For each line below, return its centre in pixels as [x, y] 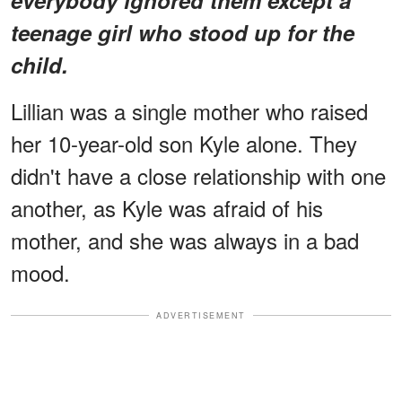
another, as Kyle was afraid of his [167, 207]
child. [39, 64]
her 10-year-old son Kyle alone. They [184, 143]
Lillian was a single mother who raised [189, 110]
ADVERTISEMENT [201, 315]
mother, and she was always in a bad [185, 240]
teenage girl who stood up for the [183, 32]
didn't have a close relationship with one [198, 175]
